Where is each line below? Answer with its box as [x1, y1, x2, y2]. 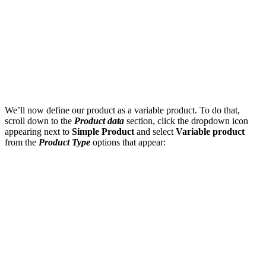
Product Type [39, 137, 90, 147]
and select [134, 126, 176, 137]
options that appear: [90, 137, 166, 147]
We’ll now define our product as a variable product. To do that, [5, 104, 240, 115]
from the [5, 137, 39, 147]
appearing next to [5, 126, 72, 137]
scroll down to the [5, 115, 74, 126]
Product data [74, 115, 124, 126]
